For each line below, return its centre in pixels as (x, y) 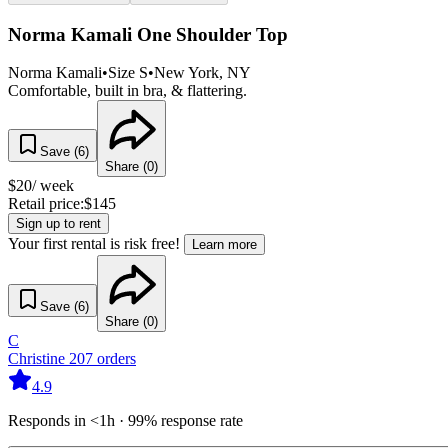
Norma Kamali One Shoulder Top (148, 34)
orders (116, 359)
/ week (53, 186)
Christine (38, 359)
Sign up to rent (58, 224)
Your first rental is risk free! (94, 244)
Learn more (224, 245)
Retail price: (46, 204)
